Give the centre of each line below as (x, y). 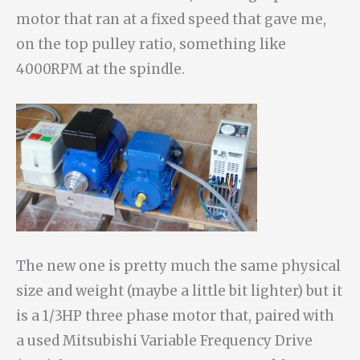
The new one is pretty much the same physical (178, 266)
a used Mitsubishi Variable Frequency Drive (164, 340)
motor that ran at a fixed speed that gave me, (171, 20)
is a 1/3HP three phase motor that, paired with (175, 315)
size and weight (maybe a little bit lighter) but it (179, 290)
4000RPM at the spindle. (100, 70)
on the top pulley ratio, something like (151, 45)
